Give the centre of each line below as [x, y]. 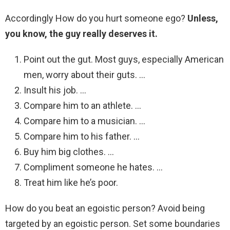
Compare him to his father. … [82, 137]
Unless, [203, 18]
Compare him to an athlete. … [82, 106]
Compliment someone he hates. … [93, 167]
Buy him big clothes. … [69, 152]
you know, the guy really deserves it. [81, 34]
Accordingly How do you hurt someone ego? [96, 18]
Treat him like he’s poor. [71, 183]
